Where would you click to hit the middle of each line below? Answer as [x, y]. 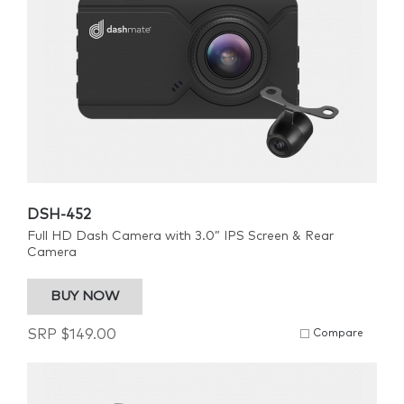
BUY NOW [85, 296]
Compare [338, 334]
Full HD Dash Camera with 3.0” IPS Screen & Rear [180, 236]
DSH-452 [59, 215]
